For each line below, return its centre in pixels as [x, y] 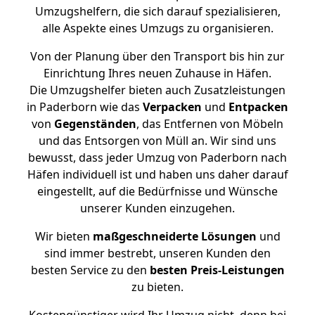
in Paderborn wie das [85, 107]
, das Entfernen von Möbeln [210, 124]
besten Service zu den [90, 270]
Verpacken [172, 107]
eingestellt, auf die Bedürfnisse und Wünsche [157, 191]
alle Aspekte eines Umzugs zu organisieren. [157, 28]
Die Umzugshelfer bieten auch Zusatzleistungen [157, 90]
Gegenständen [95, 124]
